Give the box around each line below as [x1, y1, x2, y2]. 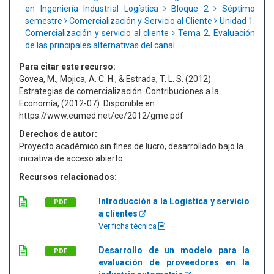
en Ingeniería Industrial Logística [25, 4, 163, 13]
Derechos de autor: [19, 129, 97, 139]
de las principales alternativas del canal [25, 40, 175, 50]
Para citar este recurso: [19, 62, 116, 72]
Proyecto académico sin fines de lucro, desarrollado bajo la [19, 141, 243, 151]
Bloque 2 [166, 4, 213, 13]
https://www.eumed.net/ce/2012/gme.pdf [19, 111, 183, 120]
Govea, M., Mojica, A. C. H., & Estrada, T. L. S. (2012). [19, 74, 213, 84]
